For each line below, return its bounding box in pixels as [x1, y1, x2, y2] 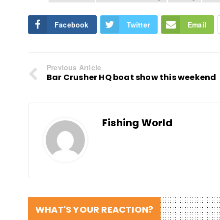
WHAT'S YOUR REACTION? [35, 203, 154, 216]
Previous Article [47, 62, 102, 72]
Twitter [126, 19, 150, 29]
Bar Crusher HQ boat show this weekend [47, 71, 217, 83]
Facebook [55, 19, 89, 29]
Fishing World [102, 115, 173, 130]
